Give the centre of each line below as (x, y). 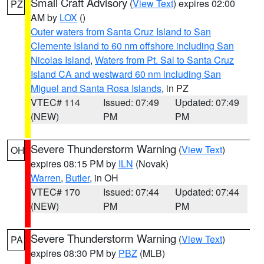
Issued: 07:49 (131, 102)
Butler (77, 178)
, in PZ (175, 88)
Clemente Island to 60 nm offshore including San (132, 46)
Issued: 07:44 (131, 192)
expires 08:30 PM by (75, 253)
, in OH (104, 178)
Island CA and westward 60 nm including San (126, 74)
